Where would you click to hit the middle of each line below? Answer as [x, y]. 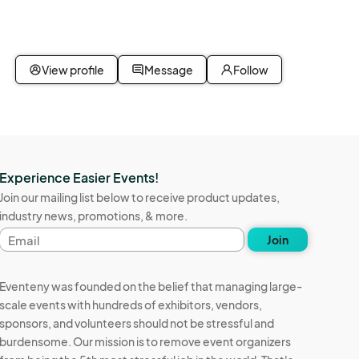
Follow [251, 70]
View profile [73, 70]
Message [169, 70]
